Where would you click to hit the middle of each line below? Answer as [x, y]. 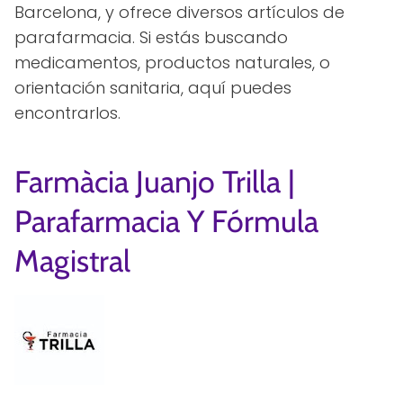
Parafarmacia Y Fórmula [166, 221]
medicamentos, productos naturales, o [172, 63]
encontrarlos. [67, 113]
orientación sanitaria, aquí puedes [153, 88]
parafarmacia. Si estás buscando [151, 37]
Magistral [72, 261]
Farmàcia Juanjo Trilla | [155, 182]
